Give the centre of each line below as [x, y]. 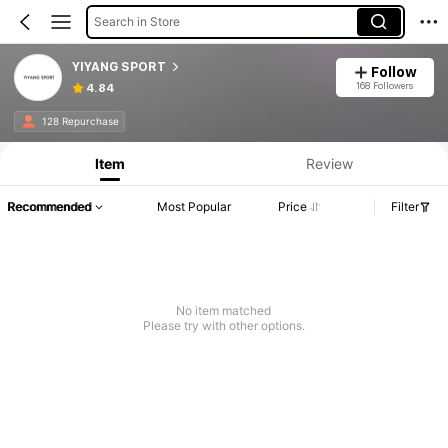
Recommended [49, 207]
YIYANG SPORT [118, 66]
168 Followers [385, 85]
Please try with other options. [223, 326]
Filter [405, 207]
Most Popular [194, 207]
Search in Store [136, 21]
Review [329, 163]
